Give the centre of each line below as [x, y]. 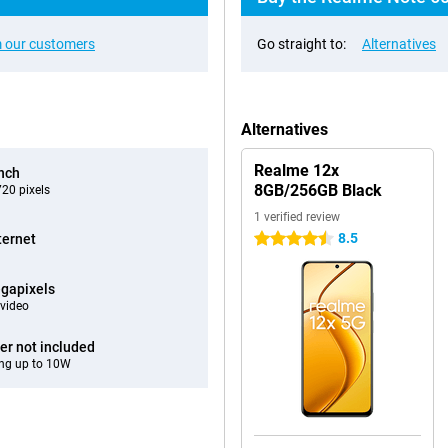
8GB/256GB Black [318, 190]
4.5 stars [281, 239]
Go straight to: [301, 44]
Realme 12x [296, 170]
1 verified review [297, 217]
